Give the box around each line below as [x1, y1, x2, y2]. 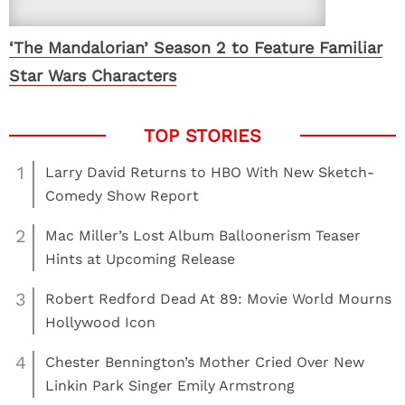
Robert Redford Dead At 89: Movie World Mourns [45, 290, 391, 307]
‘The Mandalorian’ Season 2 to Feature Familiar [9, 38, 382, 57]
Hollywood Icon [45, 314, 155, 331]
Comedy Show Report [45, 187, 199, 204]
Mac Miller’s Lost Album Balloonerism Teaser [45, 227, 361, 244]
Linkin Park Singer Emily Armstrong [45, 377, 295, 394]
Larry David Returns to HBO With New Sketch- [45, 164, 374, 181]
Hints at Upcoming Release [45, 250, 235, 268]
